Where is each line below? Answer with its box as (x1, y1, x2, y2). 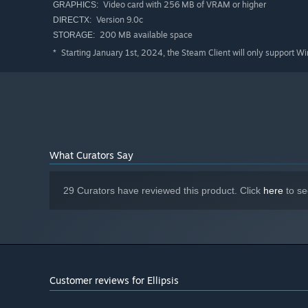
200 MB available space (98, 30, 192, 41)
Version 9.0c (94, 14, 143, 25)
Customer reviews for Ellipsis (49, 274, 179, 287)
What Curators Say (49, 149, 133, 162)
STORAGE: (53, 30, 95, 41)
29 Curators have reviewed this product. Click (63, 185, 263, 197)
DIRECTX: (53, 15, 91, 25)
